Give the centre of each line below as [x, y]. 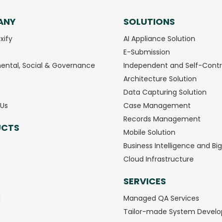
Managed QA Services [161, 198]
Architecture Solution [160, 79]
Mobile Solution [149, 132]
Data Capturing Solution [165, 92]
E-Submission [147, 52]
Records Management [162, 119]
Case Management [157, 105]
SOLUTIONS [149, 21]
